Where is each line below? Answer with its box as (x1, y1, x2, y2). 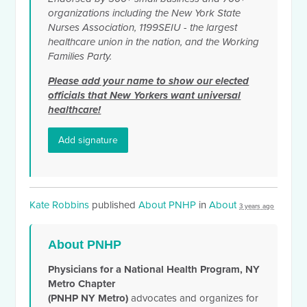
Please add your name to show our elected (48, 75, 249, 88)
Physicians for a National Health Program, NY (48, 263, 260, 276)
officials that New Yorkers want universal (48, 89, 241, 102)
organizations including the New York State (48, 7, 241, 20)
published (89, 199, 139, 212)
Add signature (58, 134, 119, 147)
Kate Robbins (29, 199, 90, 212)
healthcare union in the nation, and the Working (48, 36, 260, 49)
